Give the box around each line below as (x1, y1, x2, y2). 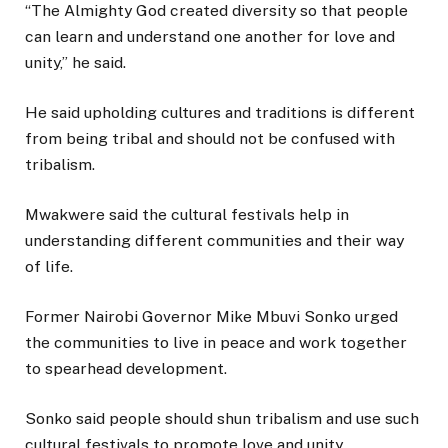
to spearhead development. (25, 359, 227, 379)
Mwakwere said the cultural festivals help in (25, 205, 349, 225)
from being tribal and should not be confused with (25, 128, 395, 148)
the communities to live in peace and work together (25, 333, 407, 353)
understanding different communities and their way (25, 231, 404, 251)
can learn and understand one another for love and (25, 26, 395, 46)
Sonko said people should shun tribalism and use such (25, 409, 419, 429)
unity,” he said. (25, 52, 126, 72)
